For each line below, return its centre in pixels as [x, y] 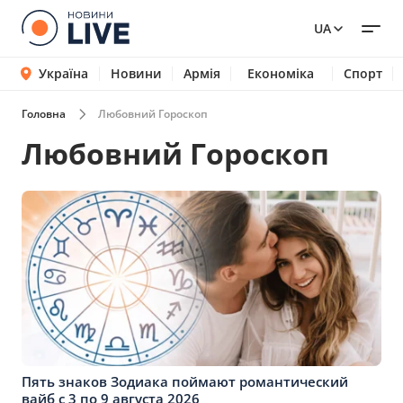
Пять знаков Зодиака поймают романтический [185, 381]
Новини [136, 73]
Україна [63, 73]
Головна [44, 114]
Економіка [280, 73]
